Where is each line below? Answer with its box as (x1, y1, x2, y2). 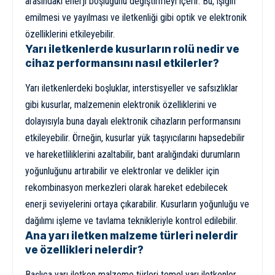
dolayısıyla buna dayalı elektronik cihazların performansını (25, 115, 241, 127)
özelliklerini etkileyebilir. (25, 28, 115, 40)
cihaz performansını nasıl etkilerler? (25, 56, 219, 69)
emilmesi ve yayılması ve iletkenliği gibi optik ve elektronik (25, 11, 247, 23)
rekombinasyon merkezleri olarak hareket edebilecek (25, 181, 228, 193)
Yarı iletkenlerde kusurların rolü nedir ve (25, 42, 239, 55)
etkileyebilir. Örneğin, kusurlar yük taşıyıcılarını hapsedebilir (25, 131, 245, 144)
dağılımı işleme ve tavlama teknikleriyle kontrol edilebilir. (25, 214, 238, 227)
